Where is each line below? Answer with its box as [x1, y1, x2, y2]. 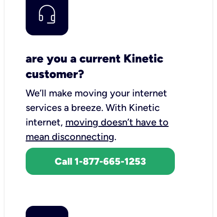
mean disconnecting [26, 130, 114, 142]
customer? [26, 66, 84, 81]
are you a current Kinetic [26, 51, 163, 65]
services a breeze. [26, 101, 106, 113]
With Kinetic [106, 101, 160, 113]
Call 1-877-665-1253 [55, 155, 146, 167]
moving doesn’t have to [65, 116, 169, 128]
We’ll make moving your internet [26, 87, 167, 99]
